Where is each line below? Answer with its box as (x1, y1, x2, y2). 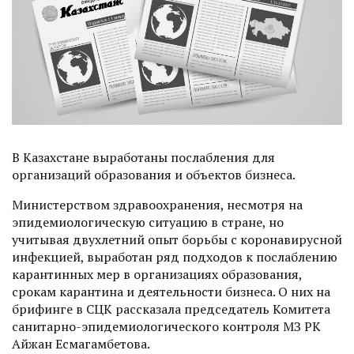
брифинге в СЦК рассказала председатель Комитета (12, 300, 330, 318)
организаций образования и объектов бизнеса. (12, 166, 296, 184)
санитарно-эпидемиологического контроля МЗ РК (12, 318, 321, 336)
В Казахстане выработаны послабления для (12, 149, 275, 167)
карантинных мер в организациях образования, (12, 265, 302, 284)
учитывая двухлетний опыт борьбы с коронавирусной (12, 231, 342, 249)
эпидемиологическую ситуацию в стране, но (12, 213, 284, 232)
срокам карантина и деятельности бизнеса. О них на (12, 283, 330, 301)
